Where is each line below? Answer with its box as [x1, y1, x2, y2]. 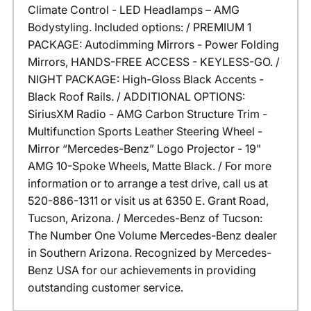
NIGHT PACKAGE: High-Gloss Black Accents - [27, 72, 264, 87]
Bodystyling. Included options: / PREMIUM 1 [27, 20, 251, 35]
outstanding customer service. [27, 280, 183, 295]
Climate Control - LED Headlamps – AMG [27, 3, 239, 17]
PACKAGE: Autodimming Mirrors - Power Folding [27, 37, 279, 52]
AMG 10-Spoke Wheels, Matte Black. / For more [27, 159, 271, 174]
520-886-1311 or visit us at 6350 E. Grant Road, [27, 194, 269, 208]
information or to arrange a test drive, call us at [27, 176, 268, 191]
